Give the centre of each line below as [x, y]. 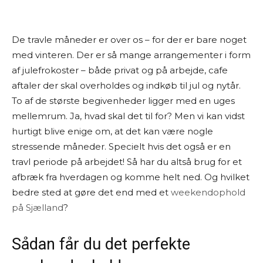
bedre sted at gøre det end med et [90, 192]
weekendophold [207, 192]
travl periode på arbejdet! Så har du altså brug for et [127, 162]
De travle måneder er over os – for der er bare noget [129, 40]
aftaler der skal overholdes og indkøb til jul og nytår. [126, 85]
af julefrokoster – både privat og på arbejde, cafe [120, 70]
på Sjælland [38, 208]
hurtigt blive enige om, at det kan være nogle [112, 131]
